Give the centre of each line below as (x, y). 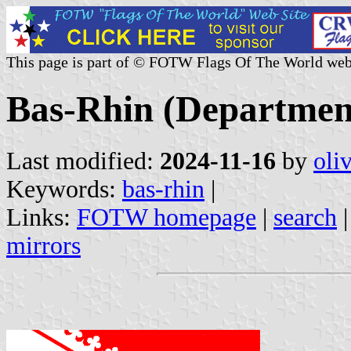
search (305, 217)
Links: (42, 217)
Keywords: (64, 189)
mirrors (43, 245)
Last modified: (83, 161)
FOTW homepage (166, 217)
